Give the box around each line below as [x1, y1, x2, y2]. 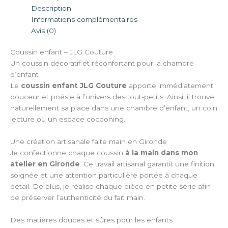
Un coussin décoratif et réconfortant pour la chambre [10, 59, 194, 68]
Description [31, 4, 72, 12]
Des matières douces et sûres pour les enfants [10, 216, 173, 224]
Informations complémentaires [31, 15, 138, 23]
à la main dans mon [125, 149, 198, 157]
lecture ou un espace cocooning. [10, 115, 125, 124]
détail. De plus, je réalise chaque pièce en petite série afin [10, 182, 211, 191]
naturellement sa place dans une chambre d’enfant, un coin [10, 104, 217, 112]
